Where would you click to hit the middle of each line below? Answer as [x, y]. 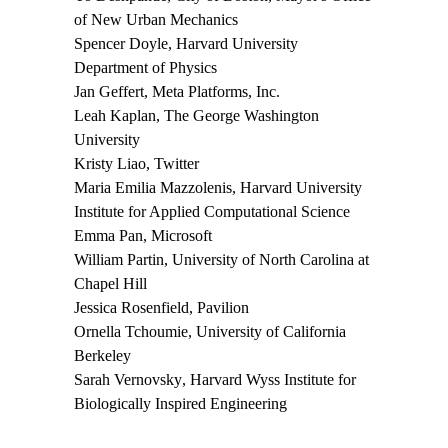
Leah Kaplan [115, 116]
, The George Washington [237, 116]
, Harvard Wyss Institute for [269, 380]
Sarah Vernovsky [128, 380]
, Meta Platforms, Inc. [212, 92]
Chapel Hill [110, 284]
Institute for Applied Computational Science [212, 212]
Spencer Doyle [121, 44]
